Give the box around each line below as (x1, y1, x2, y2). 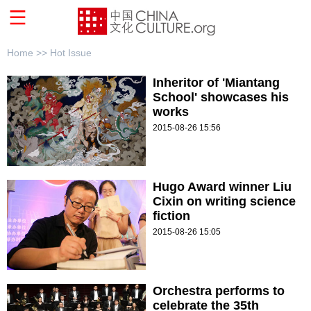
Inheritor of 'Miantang (153, 76, 280, 90)
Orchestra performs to (153, 284, 285, 299)
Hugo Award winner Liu (153, 180, 292, 194)
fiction (153, 209, 190, 224)
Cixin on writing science (153, 194, 296, 209)
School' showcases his (153, 90, 289, 105)
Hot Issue (50, 47, 92, 59)
